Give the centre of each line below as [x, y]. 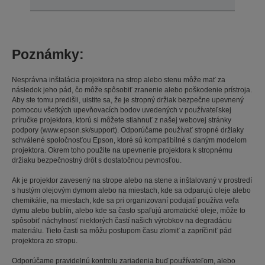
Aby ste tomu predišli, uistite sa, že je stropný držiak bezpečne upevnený [128, 100]
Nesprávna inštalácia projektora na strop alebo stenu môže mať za [119, 80]
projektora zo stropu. [45, 240]
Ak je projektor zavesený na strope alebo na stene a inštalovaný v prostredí [132, 180]
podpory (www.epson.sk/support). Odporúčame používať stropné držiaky [128, 130]
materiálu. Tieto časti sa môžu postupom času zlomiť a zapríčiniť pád [122, 230]
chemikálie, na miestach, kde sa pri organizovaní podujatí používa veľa [125, 200]
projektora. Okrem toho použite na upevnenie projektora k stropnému [122, 150]
